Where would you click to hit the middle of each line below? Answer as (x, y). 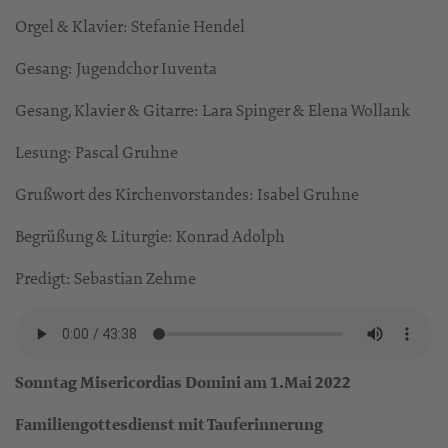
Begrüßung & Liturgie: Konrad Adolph (150, 236)
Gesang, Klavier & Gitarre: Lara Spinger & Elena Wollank (212, 110)
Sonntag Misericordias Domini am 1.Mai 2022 (183, 383)
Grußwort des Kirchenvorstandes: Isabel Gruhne (187, 194)
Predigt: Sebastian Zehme (105, 278)
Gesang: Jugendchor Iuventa (116, 68)
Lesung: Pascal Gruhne (96, 152)
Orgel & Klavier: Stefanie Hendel (130, 26)
